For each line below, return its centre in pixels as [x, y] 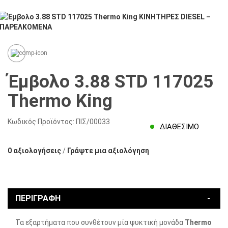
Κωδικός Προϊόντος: [42, 122]
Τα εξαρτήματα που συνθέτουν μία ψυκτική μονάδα [100, 222]
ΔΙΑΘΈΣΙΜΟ [180, 127]
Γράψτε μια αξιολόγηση [108, 151]
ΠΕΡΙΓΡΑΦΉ [38, 198]
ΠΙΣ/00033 [93, 122]
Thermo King [60, 101]
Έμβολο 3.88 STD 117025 [110, 82]
